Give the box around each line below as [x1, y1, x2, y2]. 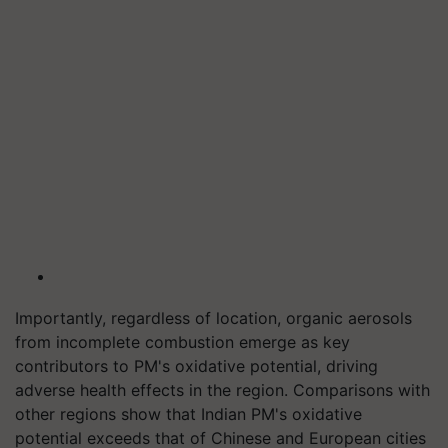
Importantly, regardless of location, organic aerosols [15, 308, 412, 328]
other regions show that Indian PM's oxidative [15, 404, 362, 424]
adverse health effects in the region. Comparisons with [15, 380, 430, 400]
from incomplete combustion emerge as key [15, 332, 350, 352]
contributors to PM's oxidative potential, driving [15, 356, 378, 376]
